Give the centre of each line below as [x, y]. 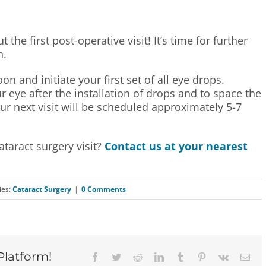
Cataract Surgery [42, 189]
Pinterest [222, 256]
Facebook [118, 256]
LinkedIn [180, 256]
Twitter [134, 256]
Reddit [154, 256]
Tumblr [198, 256]
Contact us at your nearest [176, 146]
